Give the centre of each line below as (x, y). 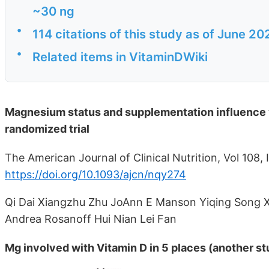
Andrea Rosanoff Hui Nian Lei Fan (91, 219)
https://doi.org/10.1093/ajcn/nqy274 (95, 174)
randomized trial (47, 128)
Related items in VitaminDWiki (120, 57)
